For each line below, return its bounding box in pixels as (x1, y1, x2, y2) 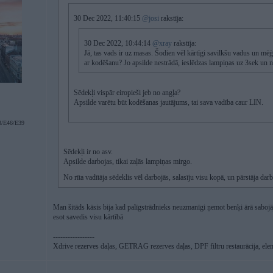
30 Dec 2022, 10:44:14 (84, 39, 152, 48)
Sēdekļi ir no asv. (63, 147, 113, 156)
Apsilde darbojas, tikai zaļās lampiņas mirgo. (63, 157, 192, 166)
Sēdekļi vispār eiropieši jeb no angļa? (74, 88, 180, 97)
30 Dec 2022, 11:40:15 (74, 14, 142, 23)
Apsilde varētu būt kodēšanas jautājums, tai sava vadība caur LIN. (74, 98, 263, 107)
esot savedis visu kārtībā (53, 213, 123, 221)
